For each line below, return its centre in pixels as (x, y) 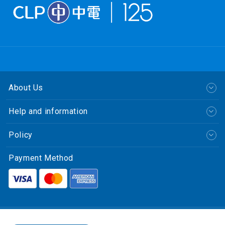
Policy (21, 135)
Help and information (48, 111)
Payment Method (41, 158)
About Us (26, 87)
